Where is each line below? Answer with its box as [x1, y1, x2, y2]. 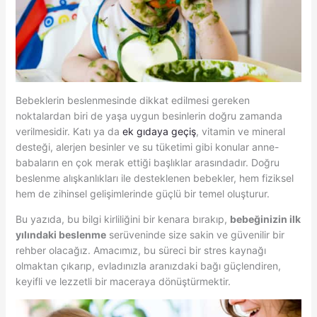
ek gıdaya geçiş [122, 125, 196, 137]
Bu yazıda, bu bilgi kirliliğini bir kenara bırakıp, [15, 212, 230, 225]
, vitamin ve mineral [195, 125, 285, 137]
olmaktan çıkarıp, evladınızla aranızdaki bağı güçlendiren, [15, 259, 281, 272]
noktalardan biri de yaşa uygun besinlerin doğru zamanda [15, 109, 282, 122]
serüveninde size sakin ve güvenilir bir [105, 228, 284, 241]
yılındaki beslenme [15, 228, 106, 241]
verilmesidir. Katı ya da [15, 125, 122, 137]
